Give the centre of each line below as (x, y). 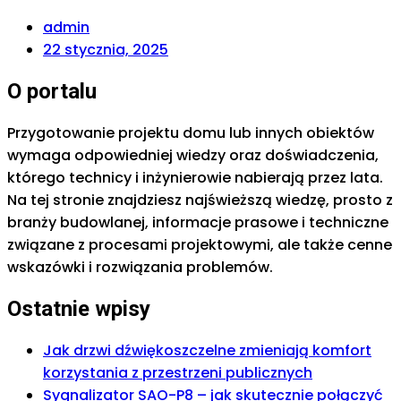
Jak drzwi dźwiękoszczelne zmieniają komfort (207, 350)
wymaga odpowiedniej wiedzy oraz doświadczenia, (193, 156)
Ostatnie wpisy (79, 309)
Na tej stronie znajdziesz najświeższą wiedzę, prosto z (200, 200)
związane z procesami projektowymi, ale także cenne (200, 245)
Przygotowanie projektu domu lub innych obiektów (191, 133)
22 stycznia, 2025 (106, 50)
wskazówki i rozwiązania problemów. (140, 268)
